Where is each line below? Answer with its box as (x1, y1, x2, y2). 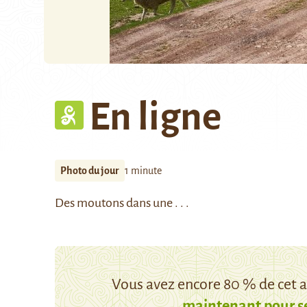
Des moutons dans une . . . (55, 196, 189, 210)
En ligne (89, 97, 221, 138)
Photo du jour (60, 165, 119, 176)
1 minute (125, 165, 162, 176)
